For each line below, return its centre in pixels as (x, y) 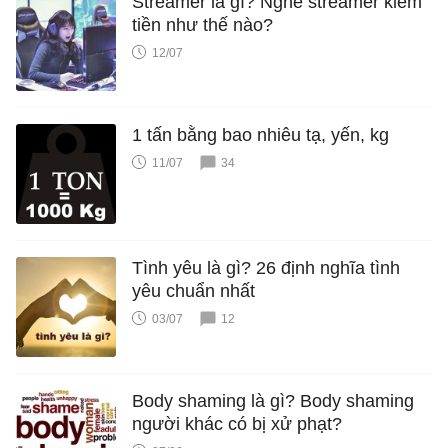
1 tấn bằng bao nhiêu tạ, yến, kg (260, 134)
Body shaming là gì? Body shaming (273, 400)
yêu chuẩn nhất (193, 290)
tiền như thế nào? (202, 24)
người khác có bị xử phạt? (237, 423)
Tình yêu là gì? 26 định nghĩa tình (266, 267)
